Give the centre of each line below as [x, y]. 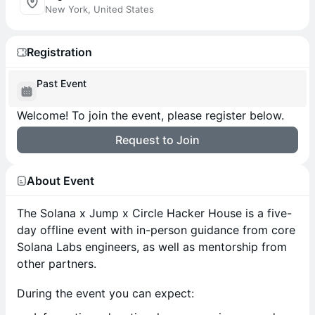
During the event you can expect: [105, 293]
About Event [60, 180]
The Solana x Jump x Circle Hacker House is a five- [154, 213]
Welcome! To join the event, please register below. [150, 115]
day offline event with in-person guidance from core [156, 230]
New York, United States [99, 9]
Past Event [62, 83]
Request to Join [157, 140]
